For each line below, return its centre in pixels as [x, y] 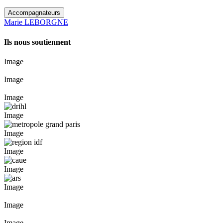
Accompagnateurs [34, 13]
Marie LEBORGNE [36, 22]
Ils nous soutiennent [37, 42]
